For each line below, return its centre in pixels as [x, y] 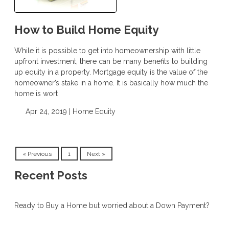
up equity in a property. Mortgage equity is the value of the [111, 72]
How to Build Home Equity [86, 29]
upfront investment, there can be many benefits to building [111, 61]
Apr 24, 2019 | [48, 111]
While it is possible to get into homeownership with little [107, 50]
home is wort [36, 93]
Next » [96, 154]
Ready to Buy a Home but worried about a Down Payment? [112, 206]
